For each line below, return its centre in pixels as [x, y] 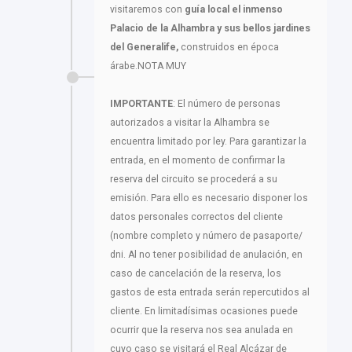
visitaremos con [147, 10]
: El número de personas [227, 104]
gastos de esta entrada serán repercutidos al [210, 293]
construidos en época [229, 48]
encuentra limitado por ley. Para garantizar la [208, 142]
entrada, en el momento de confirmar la [198, 161]
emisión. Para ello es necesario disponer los [209, 198]
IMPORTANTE [141, 104]
